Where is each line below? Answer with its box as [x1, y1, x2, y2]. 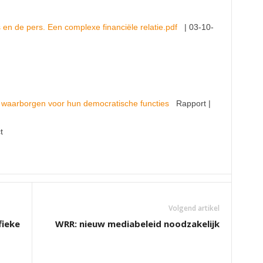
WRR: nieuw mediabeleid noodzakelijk [55, 218, 220, 230]
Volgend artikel [168, 203, 220, 213]
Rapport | [176, 99, 211, 108]
